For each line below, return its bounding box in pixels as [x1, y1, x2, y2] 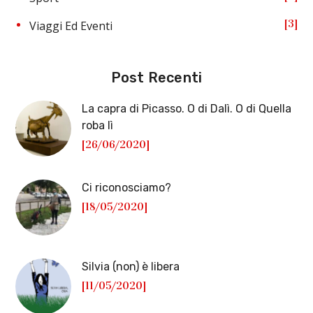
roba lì [82, 119, 114, 132]
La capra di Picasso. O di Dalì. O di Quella [82, 102, 292, 115]
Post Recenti [110, 69, 203, 86]
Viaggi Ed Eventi [29, 18, 113, 34]
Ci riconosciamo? [82, 181, 172, 194]
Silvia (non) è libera [82, 260, 180, 273]
